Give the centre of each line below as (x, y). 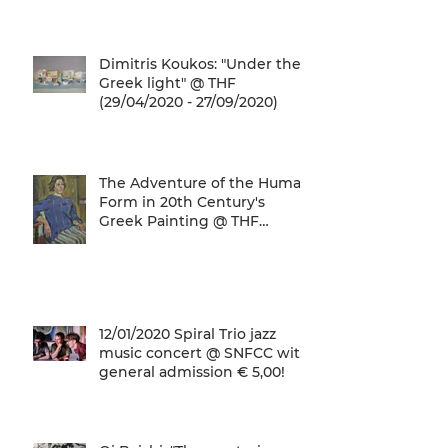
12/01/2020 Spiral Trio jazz (187, 333)
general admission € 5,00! (192, 371)
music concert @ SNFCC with (204, 352)
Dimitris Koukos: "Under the (200, 63)
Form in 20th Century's (182, 201)
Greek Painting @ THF (179, 220)
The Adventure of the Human (205, 182)
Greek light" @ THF (167, 82)
